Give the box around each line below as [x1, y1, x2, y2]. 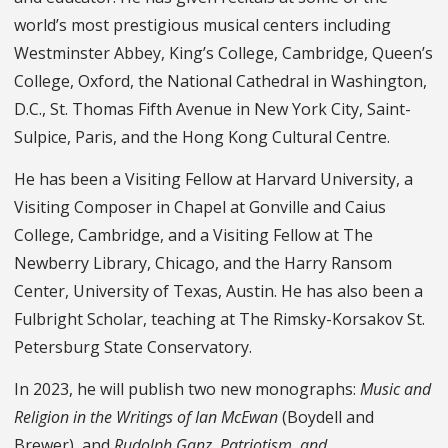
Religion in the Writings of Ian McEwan [14, 406, 282, 429]
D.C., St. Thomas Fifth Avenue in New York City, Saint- [14, 98, 411, 121]
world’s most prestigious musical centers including [14, 14, 391, 37]
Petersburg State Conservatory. [14, 336, 252, 359]
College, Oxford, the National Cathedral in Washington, [14, 70, 427, 93]
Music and [360, 378, 431, 401]
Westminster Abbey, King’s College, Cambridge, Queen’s [14, 42, 433, 65]
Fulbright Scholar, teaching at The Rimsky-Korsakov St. [14, 308, 425, 331]
